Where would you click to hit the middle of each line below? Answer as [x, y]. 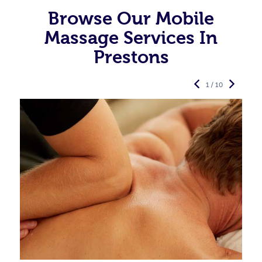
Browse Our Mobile [131, 18]
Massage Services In [131, 38]
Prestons [131, 57]
